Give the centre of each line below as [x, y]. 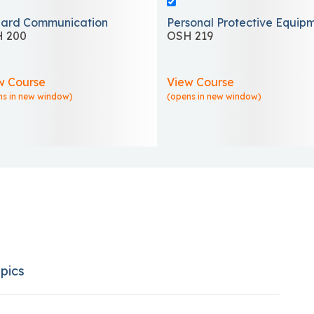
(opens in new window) [214, 96]
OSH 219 [190, 35]
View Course [200, 82]
